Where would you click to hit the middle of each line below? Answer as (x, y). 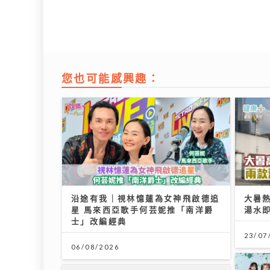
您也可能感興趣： (111, 78)
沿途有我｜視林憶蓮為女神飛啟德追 (146, 198)
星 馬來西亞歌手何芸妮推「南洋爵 (143, 210)
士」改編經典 (99, 221)
